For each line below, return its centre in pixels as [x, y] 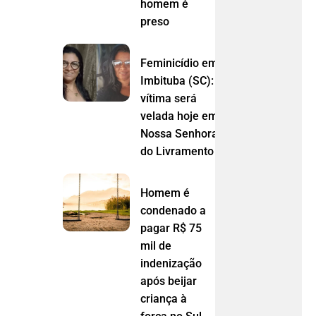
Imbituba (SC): [177, 80]
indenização [171, 263]
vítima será [168, 98]
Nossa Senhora [179, 133]
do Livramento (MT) [191, 151]
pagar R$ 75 [171, 228]
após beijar [168, 281]
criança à [163, 298]
